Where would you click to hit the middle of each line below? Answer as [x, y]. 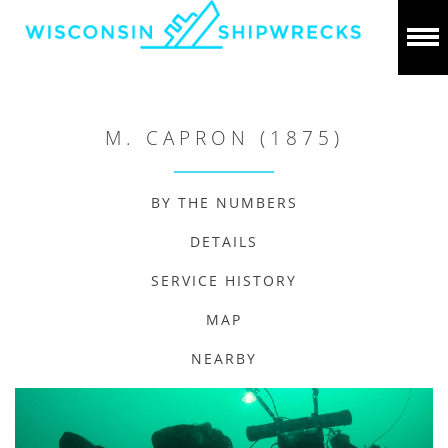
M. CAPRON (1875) [224, 138]
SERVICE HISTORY [224, 280]
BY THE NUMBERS [224, 202]
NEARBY [224, 358]
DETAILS [224, 241]
